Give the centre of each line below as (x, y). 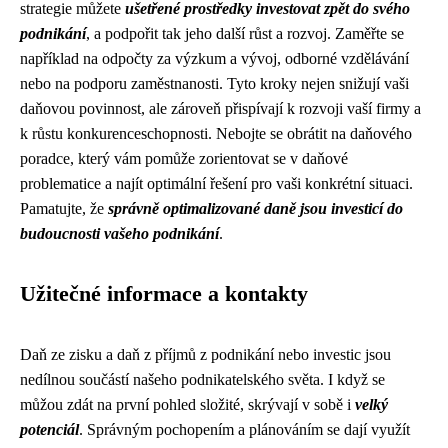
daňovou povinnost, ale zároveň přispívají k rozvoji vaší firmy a (220, 108)
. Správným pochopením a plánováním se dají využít (244, 429)
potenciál (49, 429)
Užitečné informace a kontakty (164, 294)
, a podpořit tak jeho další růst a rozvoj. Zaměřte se (245, 33)
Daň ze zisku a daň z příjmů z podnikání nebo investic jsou (205, 354)
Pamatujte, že (64, 208)
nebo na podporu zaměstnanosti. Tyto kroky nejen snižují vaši (214, 83)
